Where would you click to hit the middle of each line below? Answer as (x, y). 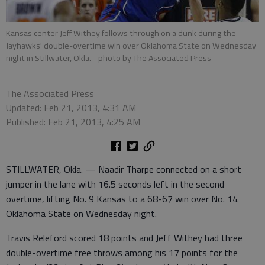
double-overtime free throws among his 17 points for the (122, 252)
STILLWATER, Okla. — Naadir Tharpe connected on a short (124, 169)
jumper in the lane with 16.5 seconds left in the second (115, 184)
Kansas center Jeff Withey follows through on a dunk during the (121, 33)
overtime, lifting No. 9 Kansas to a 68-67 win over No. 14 (122, 198)
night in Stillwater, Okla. (49, 58)
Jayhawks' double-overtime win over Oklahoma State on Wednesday (131, 45)
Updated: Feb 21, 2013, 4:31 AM (71, 107)
